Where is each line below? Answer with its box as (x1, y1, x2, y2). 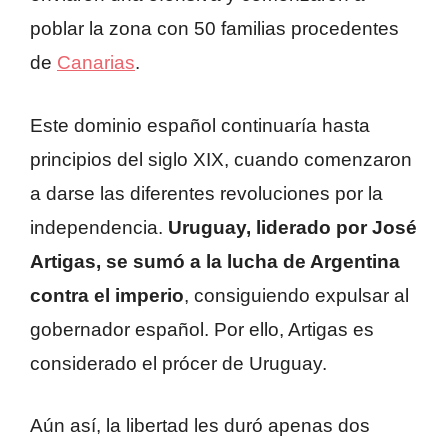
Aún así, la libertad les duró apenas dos (30, 415, 370, 437)
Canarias (57, 52, 135, 74)
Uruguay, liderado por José (168, 216, 417, 238)
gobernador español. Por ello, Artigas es (30, 318, 374, 340)
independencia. (30, 216, 168, 238)
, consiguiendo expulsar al (184, 284, 409, 306)
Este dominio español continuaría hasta (30, 114, 370, 136)
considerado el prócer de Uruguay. (30, 352, 327, 374)
